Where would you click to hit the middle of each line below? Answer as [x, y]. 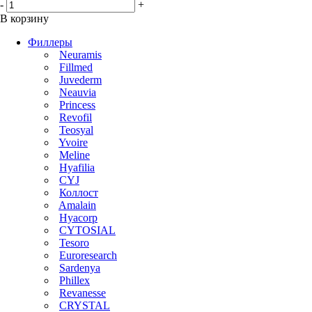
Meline [75, 155]
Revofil [76, 117]
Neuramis [80, 54]
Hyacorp [78, 217]
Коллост [79, 192]
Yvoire [73, 142]
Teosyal [76, 130]
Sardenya [80, 267]
